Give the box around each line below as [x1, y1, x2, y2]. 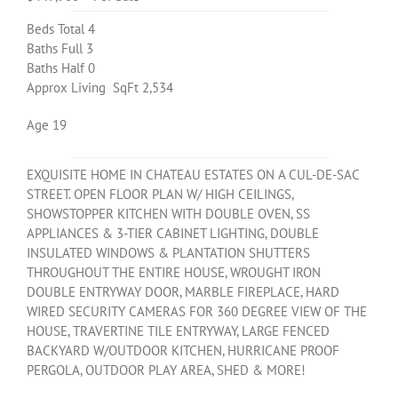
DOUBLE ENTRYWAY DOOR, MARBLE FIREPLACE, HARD [27, 283, 339, 301]
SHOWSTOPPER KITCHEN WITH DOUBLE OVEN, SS [27, 205, 310, 223]
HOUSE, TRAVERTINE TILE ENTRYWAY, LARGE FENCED [27, 322, 330, 340]
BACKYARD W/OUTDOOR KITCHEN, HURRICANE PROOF [27, 342, 339, 360]
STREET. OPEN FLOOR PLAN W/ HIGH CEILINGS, [27, 186, 293, 203]
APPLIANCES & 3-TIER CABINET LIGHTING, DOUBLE [27, 225, 319, 243]
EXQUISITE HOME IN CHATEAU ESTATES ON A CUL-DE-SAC [27, 166, 359, 184]
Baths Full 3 [27, 39, 93, 57]
